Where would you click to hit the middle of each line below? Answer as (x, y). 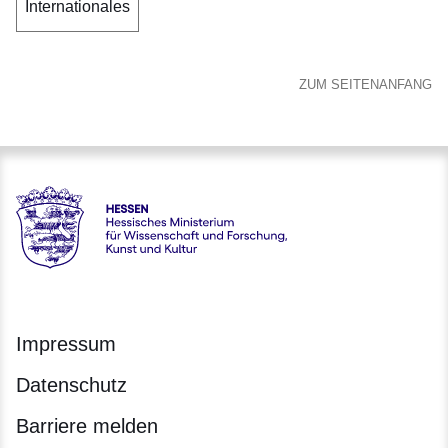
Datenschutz (71, 385)
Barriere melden (87, 426)
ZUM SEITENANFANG (365, 85)
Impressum (66, 344)
